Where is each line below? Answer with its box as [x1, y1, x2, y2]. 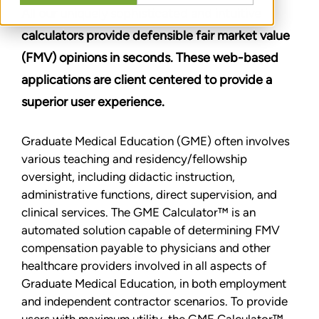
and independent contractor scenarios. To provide [21, 293, 288, 308]
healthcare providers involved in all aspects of [21, 258, 266, 273]
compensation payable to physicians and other [21, 240, 271, 255]
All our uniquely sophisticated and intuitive [21, 5, 261, 21]
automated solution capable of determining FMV [21, 222, 280, 237]
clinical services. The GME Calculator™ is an [21, 204, 256, 219]
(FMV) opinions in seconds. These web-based [21, 49, 278, 66]
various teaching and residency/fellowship [21, 151, 247, 166]
